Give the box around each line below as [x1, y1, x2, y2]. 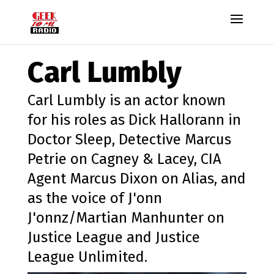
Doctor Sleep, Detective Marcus [27, 131, 231, 148]
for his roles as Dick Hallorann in [27, 111, 241, 128]
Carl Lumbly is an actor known [27, 92, 226, 109]
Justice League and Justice [27, 229, 200, 246]
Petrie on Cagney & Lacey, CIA [27, 150, 221, 168]
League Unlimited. [27, 248, 147, 265]
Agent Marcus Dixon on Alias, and [27, 170, 246, 187]
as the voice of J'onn [27, 190, 162, 207]
